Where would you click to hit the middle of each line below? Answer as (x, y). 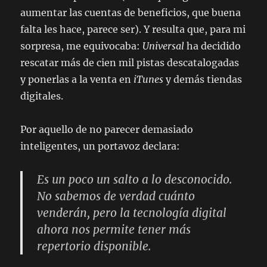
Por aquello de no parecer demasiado (107, 129)
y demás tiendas (203, 79)
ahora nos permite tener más (114, 229)
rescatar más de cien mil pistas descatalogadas (130, 63)
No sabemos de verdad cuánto (116, 196)
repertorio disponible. (94, 246)
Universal (164, 46)
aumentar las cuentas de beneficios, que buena (131, 13)
